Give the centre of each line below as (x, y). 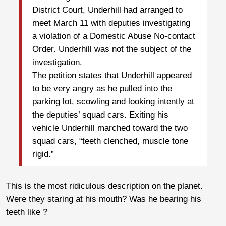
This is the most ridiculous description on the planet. (104, 186)
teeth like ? (27, 212)
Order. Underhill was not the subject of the (112, 49)
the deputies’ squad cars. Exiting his (100, 115)
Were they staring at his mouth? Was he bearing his (104, 199)
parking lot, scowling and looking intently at (113, 102)
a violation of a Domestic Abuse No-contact (114, 36)
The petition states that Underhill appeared (112, 76)
